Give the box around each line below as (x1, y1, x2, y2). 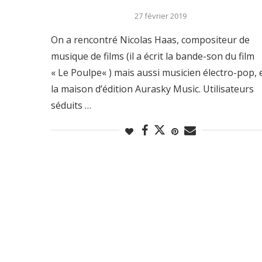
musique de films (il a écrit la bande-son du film (51, 49, 254, 63)
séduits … (51, 98, 91, 112)
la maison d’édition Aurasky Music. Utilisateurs (51, 82, 254, 95)
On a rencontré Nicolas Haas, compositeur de (51, 33, 250, 46)
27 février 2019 (134, 10, 187, 21)
